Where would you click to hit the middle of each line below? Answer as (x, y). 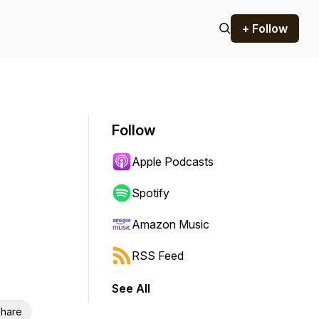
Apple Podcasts (173, 162)
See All (131, 288)
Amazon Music (171, 224)
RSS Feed (158, 256)
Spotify (151, 193)
